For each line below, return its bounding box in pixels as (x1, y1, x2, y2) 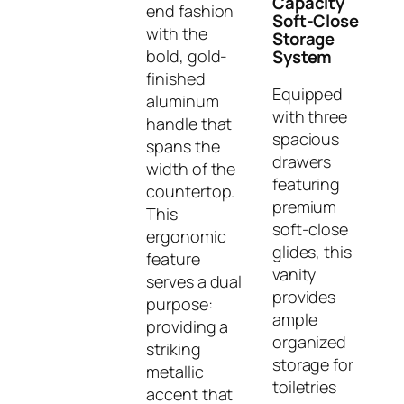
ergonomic (146, 225, 226, 248)
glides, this (271, 240, 352, 262)
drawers (271, 150, 332, 172)
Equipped (271, 82, 344, 105)
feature (146, 248, 200, 271)
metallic (146, 361, 204, 383)
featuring (271, 172, 341, 195)
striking (146, 338, 201, 361)
